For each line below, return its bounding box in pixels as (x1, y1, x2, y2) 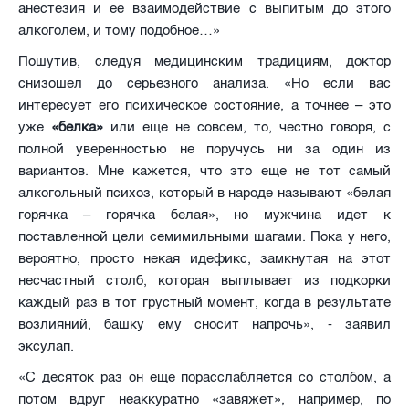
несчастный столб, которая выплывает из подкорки (18, 271, 391, 288)
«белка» (51, 118, 110, 135)
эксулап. (18, 337, 74, 354)
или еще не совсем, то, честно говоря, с (110, 118, 391, 135)
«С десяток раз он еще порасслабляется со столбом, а (18, 368, 391, 385)
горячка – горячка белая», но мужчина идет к (18, 205, 391, 223)
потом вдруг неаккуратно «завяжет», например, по (18, 390, 391, 407)
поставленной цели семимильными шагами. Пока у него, (18, 227, 391, 245)
